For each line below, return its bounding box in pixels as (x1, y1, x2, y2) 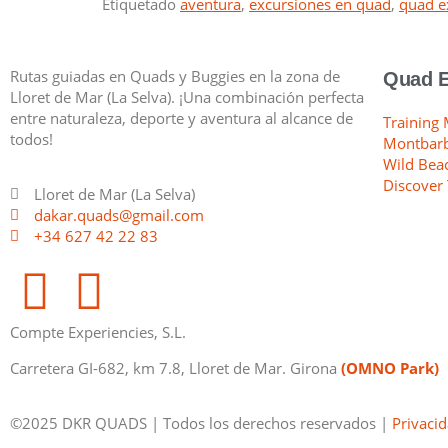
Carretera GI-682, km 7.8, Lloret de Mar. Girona (10, 357, 341, 378)
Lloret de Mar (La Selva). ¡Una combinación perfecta (10, 86, 364, 107)
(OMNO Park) (341, 357, 439, 378)
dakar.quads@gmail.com (33, 205, 204, 226)
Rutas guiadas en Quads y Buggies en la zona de (10, 65, 340, 86)
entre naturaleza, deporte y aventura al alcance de (10, 107, 353, 128)
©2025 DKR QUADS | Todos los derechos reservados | (10, 413, 392, 434)
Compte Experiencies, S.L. (10, 322, 186, 343)
